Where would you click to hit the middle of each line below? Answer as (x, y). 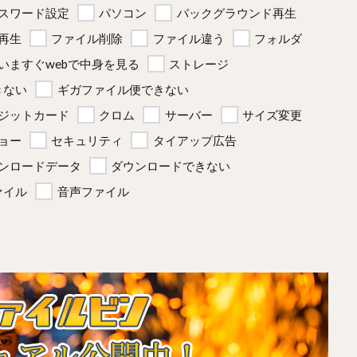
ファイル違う (188, 38)
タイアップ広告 (194, 140)
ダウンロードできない (171, 166)
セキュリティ (87, 140)
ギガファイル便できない (123, 89)
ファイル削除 (87, 38)
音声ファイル (93, 191)
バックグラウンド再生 (236, 13)
